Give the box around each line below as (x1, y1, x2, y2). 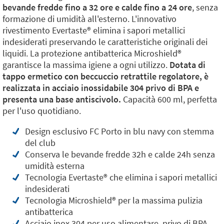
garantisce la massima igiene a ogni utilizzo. (2, 59, 169, 70)
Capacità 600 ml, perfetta (123, 93, 217, 105)
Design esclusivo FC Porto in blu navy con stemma (25, 125, 214, 137)
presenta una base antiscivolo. (2, 93, 123, 105)
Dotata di (169, 59, 205, 70)
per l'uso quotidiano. (2, 105, 81, 116)
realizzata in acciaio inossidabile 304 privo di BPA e (2, 82, 199, 93)
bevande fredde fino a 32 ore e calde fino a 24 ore (2, 1, 192, 13)
